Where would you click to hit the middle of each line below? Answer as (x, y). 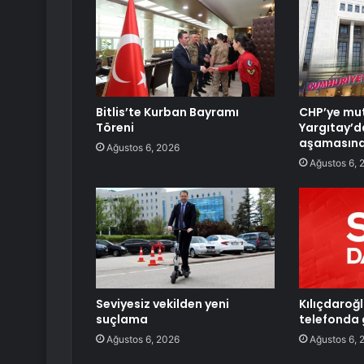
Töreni (115, 128)
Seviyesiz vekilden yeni (162, 304)
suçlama (122, 320)
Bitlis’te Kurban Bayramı (167, 113)
